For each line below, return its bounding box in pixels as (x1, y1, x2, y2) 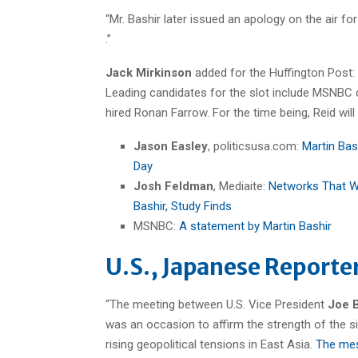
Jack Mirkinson (105, 65, 192, 80)
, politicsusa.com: (208, 138, 302, 153)
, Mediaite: (213, 178, 268, 193)
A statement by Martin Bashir (179, 218, 332, 233)
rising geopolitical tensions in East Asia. (105, 336, 312, 352)
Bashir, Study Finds (133, 198, 232, 213)
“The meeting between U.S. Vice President (105, 296, 328, 312)
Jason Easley (133, 138, 208, 153)
